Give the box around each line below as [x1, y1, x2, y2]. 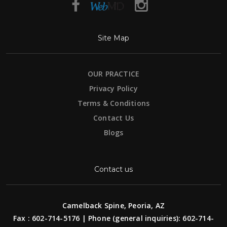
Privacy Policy [89, 83, 138, 93]
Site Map [98, 33, 129, 43]
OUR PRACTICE [87, 68, 140, 79]
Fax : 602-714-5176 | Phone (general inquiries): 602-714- [13, 213, 214, 223]
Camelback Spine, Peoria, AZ [62, 200, 165, 210]
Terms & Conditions [77, 98, 150, 108]
